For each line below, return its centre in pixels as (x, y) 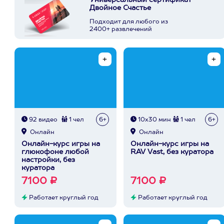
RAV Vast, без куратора (172, 152)
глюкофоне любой (55, 152)
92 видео (42, 120)
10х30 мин (154, 120)
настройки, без (48, 160)
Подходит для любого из (129, 22)
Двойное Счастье (120, 8)
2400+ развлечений (121, 29)
